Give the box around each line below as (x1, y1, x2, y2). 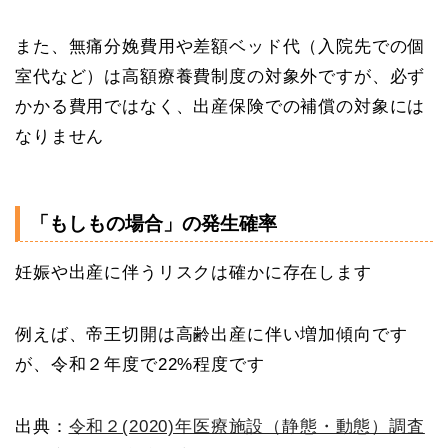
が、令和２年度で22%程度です (15, 355, 265, 375)
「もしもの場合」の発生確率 (30, 213, 277, 235)
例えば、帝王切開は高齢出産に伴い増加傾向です (15, 325, 408, 345)
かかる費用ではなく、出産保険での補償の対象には (15, 96, 426, 116)
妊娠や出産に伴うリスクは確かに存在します (15, 263, 372, 283)
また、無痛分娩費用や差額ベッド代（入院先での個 (15, 36, 426, 56)
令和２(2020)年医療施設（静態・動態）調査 (68, 417, 425, 437)
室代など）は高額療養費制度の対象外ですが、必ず (15, 66, 426, 86)
